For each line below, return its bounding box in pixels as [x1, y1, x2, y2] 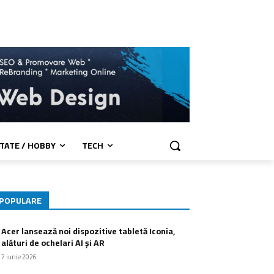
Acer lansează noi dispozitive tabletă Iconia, [1, 223, 175, 240]
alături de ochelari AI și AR [1, 235, 105, 251]
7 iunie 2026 [1, 251, 37, 264]
